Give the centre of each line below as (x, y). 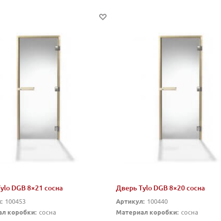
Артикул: (130, 201)
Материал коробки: (147, 212)
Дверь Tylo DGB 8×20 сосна (160, 188)
